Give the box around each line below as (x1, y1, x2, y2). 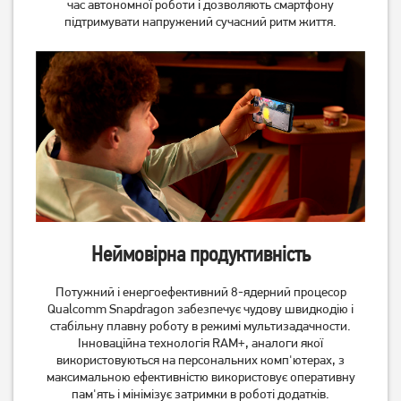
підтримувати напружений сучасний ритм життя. (64, 13, 337, 30)
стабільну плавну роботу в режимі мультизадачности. (50, 318, 351, 335)
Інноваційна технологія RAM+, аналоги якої (78, 335, 323, 352)
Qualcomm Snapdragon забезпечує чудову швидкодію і (47, 301, 354, 318)
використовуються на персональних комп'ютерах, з (56, 352, 345, 369)
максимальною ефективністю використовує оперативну (46, 369, 355, 386)
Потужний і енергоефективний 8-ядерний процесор (55, 284, 346, 301)
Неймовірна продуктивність (90, 242, 311, 268)
